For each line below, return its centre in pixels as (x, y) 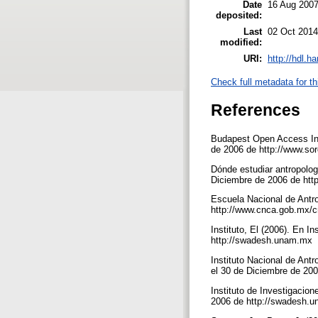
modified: (241, 42)
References (256, 110)
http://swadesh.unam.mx (263, 241)
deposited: (239, 15)
